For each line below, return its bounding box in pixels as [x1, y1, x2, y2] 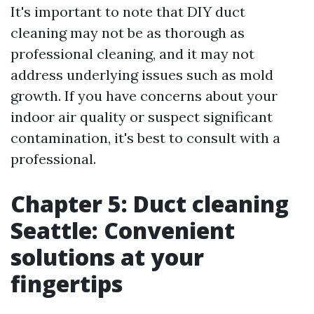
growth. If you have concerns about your [11, 87, 278, 104]
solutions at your [11, 242, 204, 272]
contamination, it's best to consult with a [11, 129, 280, 146]
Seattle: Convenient [11, 215, 235, 245]
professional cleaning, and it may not [11, 45, 254, 62]
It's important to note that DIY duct [11, 3, 245, 20]
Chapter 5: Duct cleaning [11, 189, 289, 219]
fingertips [11, 268, 123, 299]
